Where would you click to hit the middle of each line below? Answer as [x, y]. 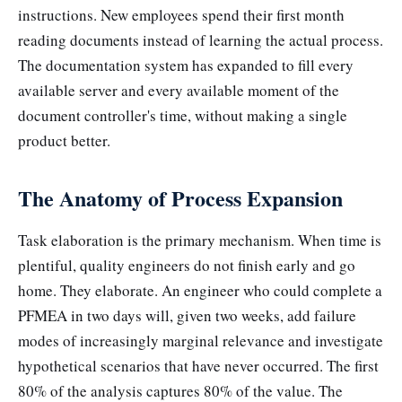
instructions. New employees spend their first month [181, 15]
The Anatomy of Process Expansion [180, 198]
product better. [64, 141]
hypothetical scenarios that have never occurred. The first [198, 365]
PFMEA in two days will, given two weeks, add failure [187, 315]
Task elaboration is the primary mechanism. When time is [200, 240]
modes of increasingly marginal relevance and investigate [201, 340]
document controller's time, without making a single [183, 116]
